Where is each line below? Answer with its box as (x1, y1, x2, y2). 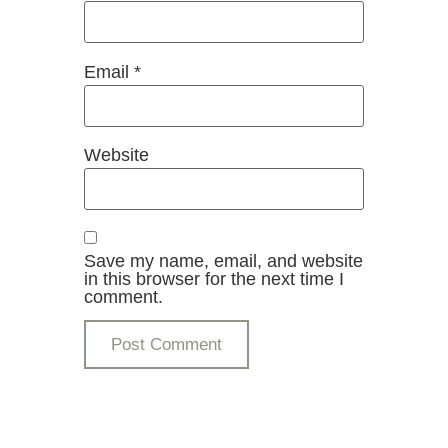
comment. (84, 286, 163, 307)
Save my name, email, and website (84, 250, 363, 271)
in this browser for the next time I (84, 268, 344, 289)
